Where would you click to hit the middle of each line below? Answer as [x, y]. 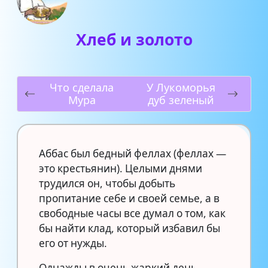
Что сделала [82, 87]
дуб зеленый [181, 100]
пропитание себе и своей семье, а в [129, 198]
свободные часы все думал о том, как [132, 213]
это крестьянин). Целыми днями [121, 168]
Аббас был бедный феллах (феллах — [133, 153]
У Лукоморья [181, 87]
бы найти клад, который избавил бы [130, 228]
